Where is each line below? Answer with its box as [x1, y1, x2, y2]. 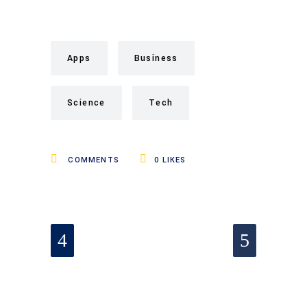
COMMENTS [65, 154, 120, 165]
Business [134, 51, 178, 64]
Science [67, 96, 106, 109]
